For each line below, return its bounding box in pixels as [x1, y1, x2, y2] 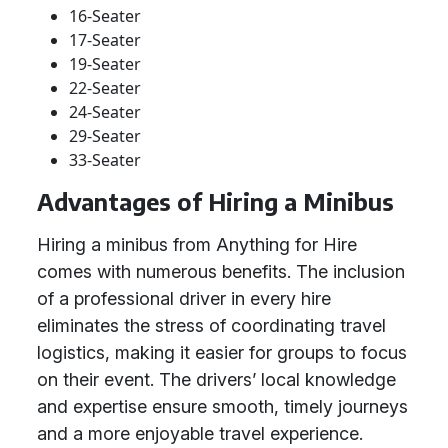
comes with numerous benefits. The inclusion [37, 261, 405, 282]
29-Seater [69, 125, 141, 147]
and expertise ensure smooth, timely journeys [37, 396, 408, 417]
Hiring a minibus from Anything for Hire [37, 234, 357, 255]
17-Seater [69, 29, 141, 51]
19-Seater [69, 53, 141, 75]
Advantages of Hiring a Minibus [37, 187, 394, 216]
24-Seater [69, 101, 141, 123]
